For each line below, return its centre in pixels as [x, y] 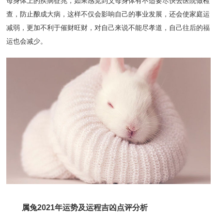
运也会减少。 [27, 41]
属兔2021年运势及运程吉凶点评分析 [77, 208]
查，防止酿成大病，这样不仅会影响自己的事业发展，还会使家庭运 [108, 14]
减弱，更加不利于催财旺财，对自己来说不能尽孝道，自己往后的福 [108, 28]
